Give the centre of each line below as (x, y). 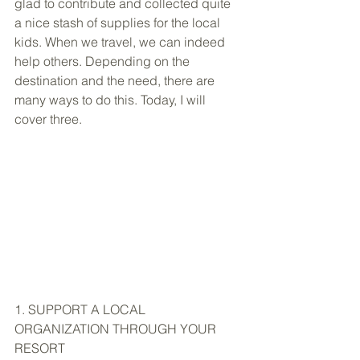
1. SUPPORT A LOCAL (82, 309)
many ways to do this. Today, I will (112, 100)
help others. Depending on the (104, 61)
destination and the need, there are (116, 80)
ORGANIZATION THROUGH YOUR (117, 328)
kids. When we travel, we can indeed (121, 42)
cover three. (48, 119)
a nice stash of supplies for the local (119, 22)
